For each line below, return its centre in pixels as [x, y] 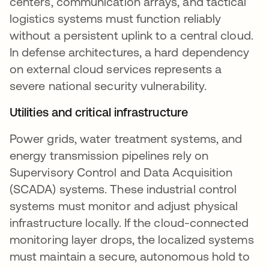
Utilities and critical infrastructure [99, 112]
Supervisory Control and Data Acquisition [121, 172]
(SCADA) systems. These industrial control [123, 189]
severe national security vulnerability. [108, 86]
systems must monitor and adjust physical [124, 206]
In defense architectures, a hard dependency [130, 52]
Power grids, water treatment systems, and [126, 139]
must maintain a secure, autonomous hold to [130, 256]
